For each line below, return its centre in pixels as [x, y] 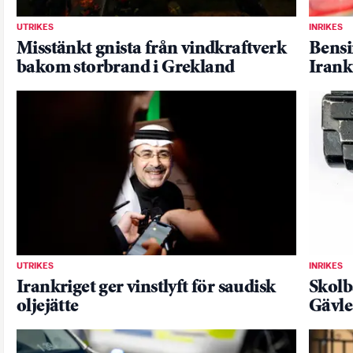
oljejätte [48, 307]
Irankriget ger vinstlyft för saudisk [146, 288]
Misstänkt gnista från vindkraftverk [151, 49]
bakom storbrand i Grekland [126, 68]
